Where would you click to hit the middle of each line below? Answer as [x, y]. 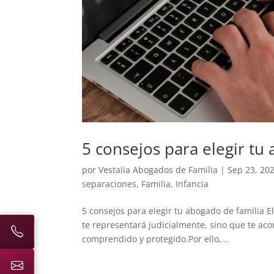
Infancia [192, 183]
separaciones [109, 183]
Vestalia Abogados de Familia [158, 169]
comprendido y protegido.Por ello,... [156, 239]
